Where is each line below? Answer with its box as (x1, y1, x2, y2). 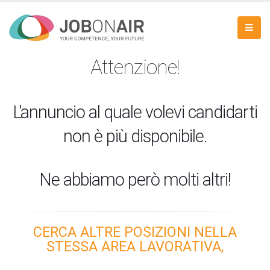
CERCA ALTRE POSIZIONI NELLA (33, 224, 237, 240)
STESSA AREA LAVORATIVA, (46, 238, 224, 255)
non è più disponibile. (63, 126, 207, 146)
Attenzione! (90, 55, 180, 79)
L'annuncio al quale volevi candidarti (13, 102, 257, 122)
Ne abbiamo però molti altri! (39, 169, 231, 190)
